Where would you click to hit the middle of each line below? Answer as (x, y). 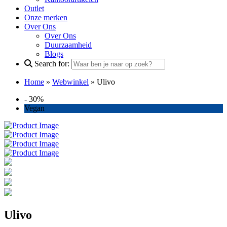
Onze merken (46, 17)
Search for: (52, 64)
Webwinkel (70, 82)
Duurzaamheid (68, 45)
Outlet (34, 8)
